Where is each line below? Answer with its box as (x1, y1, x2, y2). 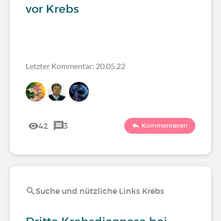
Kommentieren (142, 122, 187, 129)
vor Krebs (26, 2, 79, 16)
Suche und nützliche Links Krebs (36, 186, 164, 196)
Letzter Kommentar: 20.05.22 (26, 61, 125, 71)
